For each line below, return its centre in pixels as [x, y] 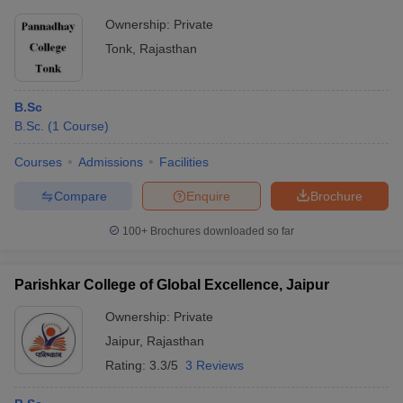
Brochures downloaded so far [221, 231]
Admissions [111, 162]
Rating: [127, 365]
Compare [80, 196]
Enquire [208, 196]
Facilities [184, 162]
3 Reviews [215, 365]
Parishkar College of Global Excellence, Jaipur [172, 285]
